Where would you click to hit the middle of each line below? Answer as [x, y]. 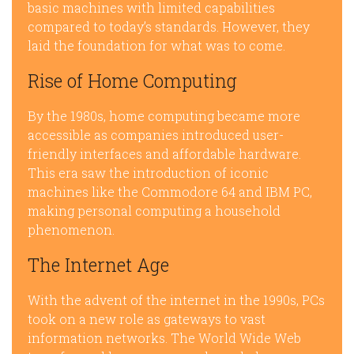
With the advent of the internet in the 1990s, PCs [176, 300]
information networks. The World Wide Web [164, 338]
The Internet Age [98, 265]
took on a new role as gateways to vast [147, 319]
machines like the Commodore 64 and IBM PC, [170, 192]
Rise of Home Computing [132, 81]
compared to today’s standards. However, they [169, 26]
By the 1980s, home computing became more [164, 116]
